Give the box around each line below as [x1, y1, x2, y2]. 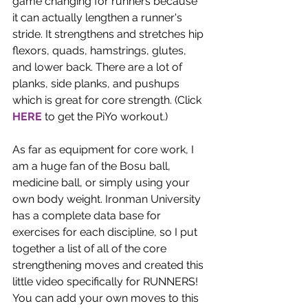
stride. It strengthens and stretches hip [12, 27, 206, 41]
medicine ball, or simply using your [12, 176, 192, 189]
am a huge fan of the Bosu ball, [12, 159, 173, 173]
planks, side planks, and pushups [12, 77, 182, 90]
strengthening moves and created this [12, 258, 206, 272]
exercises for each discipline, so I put [12, 225, 200, 239]
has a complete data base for [12, 209, 164, 222]
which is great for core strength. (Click [12, 93, 204, 107]
